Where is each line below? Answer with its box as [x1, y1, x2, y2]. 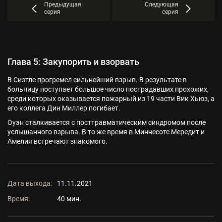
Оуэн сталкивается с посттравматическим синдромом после [7, 118, 206, 126]
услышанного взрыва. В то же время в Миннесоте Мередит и [7, 128, 205, 136]
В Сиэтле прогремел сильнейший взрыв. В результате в [7, 76, 187, 84]
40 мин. [57, 195, 81, 203]
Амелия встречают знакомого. [7, 137, 108, 145]
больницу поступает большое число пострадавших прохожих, [7, 85, 209, 93]
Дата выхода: [7, 179, 52, 187]
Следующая [144, 1, 178, 8]
